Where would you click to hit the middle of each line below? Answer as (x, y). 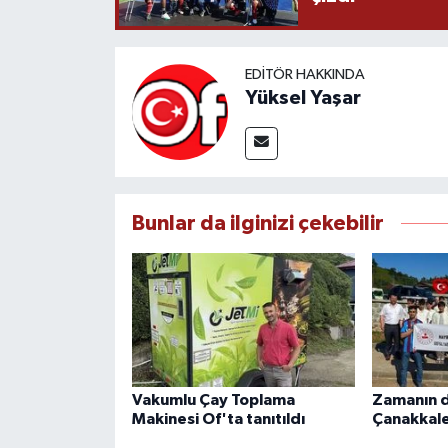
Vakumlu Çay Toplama (213, 399)
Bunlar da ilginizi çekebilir (257, 223)
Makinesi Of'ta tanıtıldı (218, 418)
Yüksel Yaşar (302, 97)
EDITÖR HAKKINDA (304, 74)
